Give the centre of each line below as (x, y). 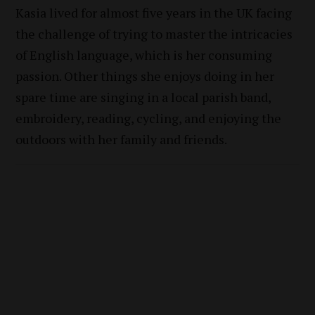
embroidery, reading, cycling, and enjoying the (149, 118)
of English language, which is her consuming (144, 55)
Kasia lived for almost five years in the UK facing (154, 13)
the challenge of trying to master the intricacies (154, 34)
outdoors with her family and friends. (122, 140)
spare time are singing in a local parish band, (143, 97)
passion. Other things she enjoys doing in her (145, 76)
